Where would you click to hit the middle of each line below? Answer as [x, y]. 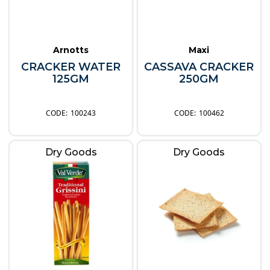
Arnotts [71, 50]
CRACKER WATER [71, 67]
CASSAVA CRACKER [199, 67]
